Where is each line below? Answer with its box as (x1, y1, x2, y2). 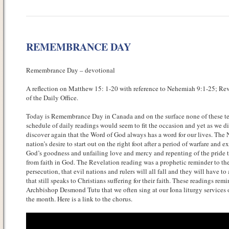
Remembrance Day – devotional (26, 65, 115, 75)
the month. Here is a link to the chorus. (26, 194, 132, 203)
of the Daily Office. (26, 93, 78, 102)
